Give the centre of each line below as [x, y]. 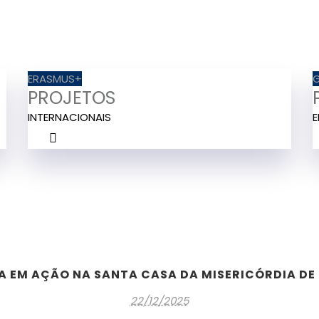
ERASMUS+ [55, 79]
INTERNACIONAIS [69, 117]
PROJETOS [72, 98]
